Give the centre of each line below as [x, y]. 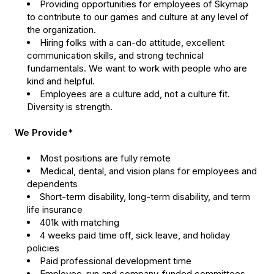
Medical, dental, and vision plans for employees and [148, 171]
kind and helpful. [61, 81]
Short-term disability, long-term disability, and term [145, 197]
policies [43, 248]
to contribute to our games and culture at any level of [138, 17]
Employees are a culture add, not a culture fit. [135, 94]
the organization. [61, 30]
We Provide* [44, 133]
